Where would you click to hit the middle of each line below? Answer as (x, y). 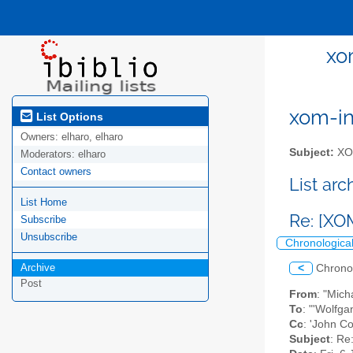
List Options (68, 116)
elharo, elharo (92, 137)
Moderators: (49, 154)
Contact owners (56, 172)
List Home (44, 203)
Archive (38, 268)
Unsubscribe (49, 237)
